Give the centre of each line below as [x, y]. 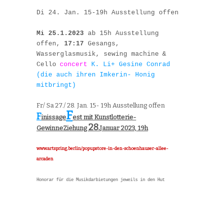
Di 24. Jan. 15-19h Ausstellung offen [108, 12]
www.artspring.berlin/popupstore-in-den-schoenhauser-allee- [102, 148]
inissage [54, 117]
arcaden [45, 159]
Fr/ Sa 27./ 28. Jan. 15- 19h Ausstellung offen [101, 105]
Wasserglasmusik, [70, 54]
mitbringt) [56, 85]
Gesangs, [102, 43]
